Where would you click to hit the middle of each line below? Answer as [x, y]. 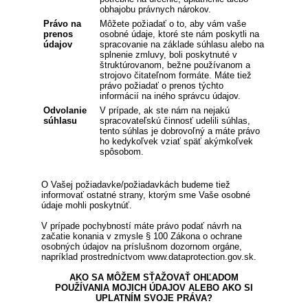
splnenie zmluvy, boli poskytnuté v [168, 54]
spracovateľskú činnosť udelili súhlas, [175, 120]
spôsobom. [122, 151]
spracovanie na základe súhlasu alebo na [182, 44]
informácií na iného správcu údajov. [170, 96]
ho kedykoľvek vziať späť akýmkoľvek [176, 141]
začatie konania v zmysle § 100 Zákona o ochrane [142, 236]
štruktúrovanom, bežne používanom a [175, 65]
